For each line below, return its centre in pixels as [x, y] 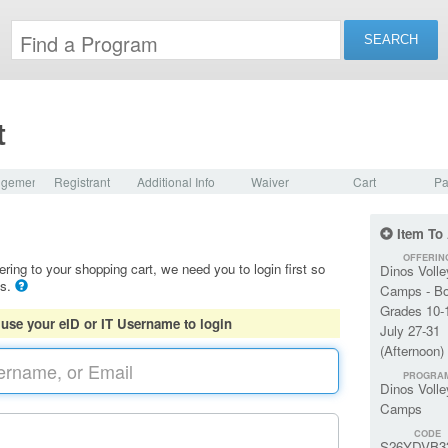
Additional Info [176, 182]
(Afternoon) [411, 351]
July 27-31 [409, 331]
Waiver [270, 182]
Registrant [82, 182]
